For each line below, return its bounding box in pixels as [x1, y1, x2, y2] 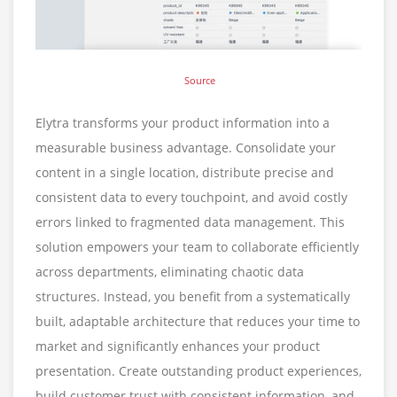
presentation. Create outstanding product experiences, [35, 362, 362, 379]
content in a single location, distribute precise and [35, 163, 334, 181]
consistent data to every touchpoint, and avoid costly [35, 188, 347, 206]
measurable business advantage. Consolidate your [35, 138, 336, 156]
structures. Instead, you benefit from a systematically [35, 287, 350, 305]
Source [182, 73, 215, 87]
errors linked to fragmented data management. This [35, 213, 345, 230]
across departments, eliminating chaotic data [35, 262, 304, 280]
